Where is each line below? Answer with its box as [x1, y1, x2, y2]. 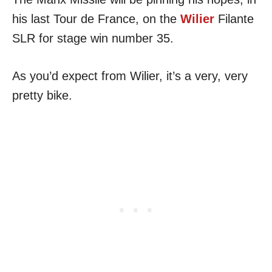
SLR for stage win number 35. [12, 32, 174, 46]
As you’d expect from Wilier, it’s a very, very [12, 69, 248, 83]
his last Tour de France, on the [12, 12, 180, 26]
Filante [214, 12, 254, 26]
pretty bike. [12, 89, 72, 103]
